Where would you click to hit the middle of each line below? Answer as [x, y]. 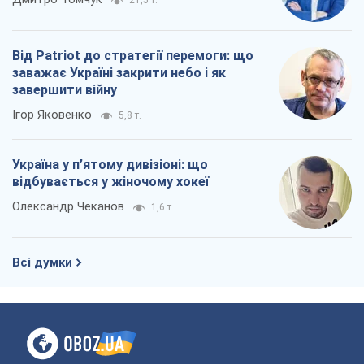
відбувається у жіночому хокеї [110, 182]
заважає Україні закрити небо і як [119, 73]
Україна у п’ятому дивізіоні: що [110, 165]
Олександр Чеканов [68, 207]
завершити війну [65, 90]
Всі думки [42, 263]
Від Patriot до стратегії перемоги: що [133, 56]
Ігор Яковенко [52, 115]
